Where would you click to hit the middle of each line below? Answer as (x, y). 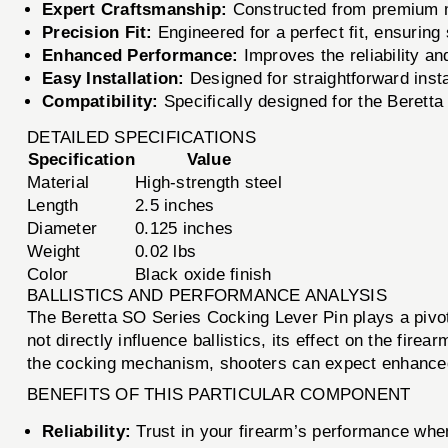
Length (53, 205)
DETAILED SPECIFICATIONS (141, 137)
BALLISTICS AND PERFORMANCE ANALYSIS (207, 295)
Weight (54, 251)
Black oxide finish (203, 274)
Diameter (62, 228)
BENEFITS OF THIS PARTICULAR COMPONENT (219, 394)
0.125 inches (184, 228)
